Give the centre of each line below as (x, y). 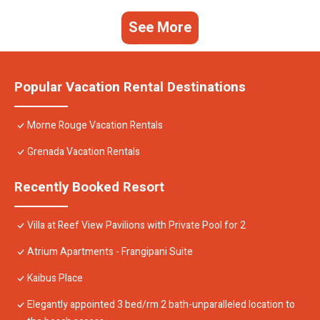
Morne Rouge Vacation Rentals (95, 126)
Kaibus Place (55, 279)
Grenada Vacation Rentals (84, 152)
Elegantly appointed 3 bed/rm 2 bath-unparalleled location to (161, 305)
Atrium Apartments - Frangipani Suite (110, 252)
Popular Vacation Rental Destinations (130, 87)
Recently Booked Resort (89, 187)
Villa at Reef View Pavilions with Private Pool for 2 (136, 226)
